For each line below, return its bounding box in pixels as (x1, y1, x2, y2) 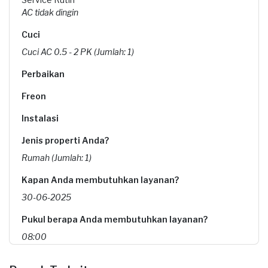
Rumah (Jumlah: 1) (22, 153, 92, 163)
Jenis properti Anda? (22, 135, 109, 145)
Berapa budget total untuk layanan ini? (22, 254, 188, 264)
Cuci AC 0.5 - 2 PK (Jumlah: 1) (22, 47, 134, 57)
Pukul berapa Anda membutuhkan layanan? (22, 214, 208, 224)
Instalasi (22, 113, 59, 123)
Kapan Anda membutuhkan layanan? (22, 175, 179, 185)
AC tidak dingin (22, 7, 78, 17)
